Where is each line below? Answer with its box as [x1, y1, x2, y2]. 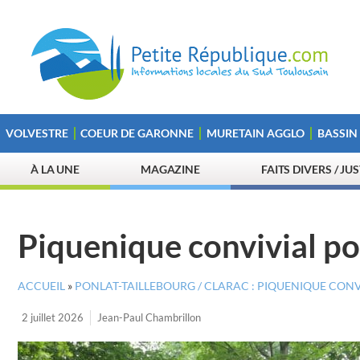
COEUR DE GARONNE [80, 126, 194, 140]
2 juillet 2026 [22, 311, 84, 324]
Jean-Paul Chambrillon [97, 311, 201, 324]
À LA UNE [30, 162, 80, 176]
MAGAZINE [140, 162, 201, 176]
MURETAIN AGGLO [206, 126, 305, 140]
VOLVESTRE [5, 126, 68, 140]
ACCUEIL [18, 280, 65, 292]
